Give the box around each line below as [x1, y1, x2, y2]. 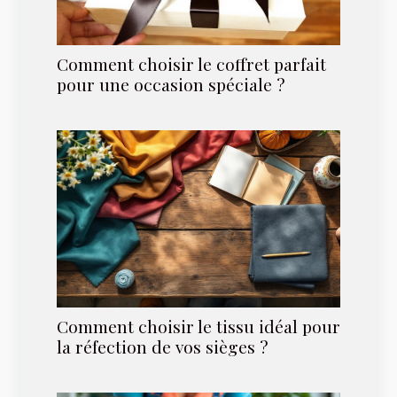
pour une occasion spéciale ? [57, 73, 285, 97]
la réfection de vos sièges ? [57, 335, 269, 359]
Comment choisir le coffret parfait [57, 52, 326, 76]
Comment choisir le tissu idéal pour [57, 315, 340, 339]
